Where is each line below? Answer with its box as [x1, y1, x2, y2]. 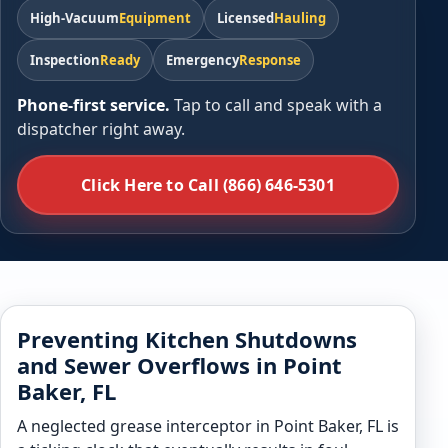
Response [239, 51, 301, 69]
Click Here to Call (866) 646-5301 [81, 174, 335, 196]
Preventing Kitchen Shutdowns [17, 324, 357, 354]
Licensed [217, 9, 274, 27]
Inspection [30, 51, 100, 69]
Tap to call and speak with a [170, 94, 382, 116]
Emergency [166, 51, 239, 69]
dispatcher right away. [17, 118, 185, 140]
